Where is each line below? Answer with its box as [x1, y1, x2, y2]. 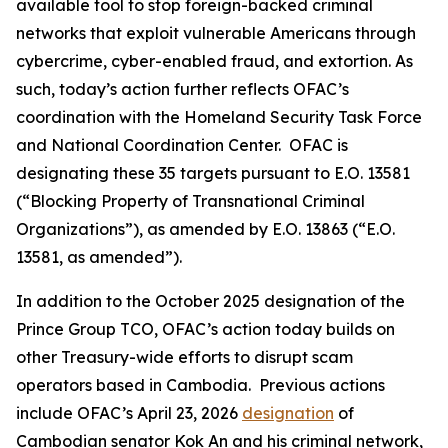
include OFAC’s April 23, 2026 [16, 403, 242, 423]
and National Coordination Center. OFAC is [16, 135, 348, 155]
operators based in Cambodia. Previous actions [16, 375, 385, 395]
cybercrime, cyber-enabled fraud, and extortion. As [16, 51, 413, 71]
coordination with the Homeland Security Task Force [16, 107, 422, 127]
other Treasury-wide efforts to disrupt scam [16, 347, 353, 367]
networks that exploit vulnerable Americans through [16, 23, 416, 43]
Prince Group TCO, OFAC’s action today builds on [16, 319, 395, 339]
